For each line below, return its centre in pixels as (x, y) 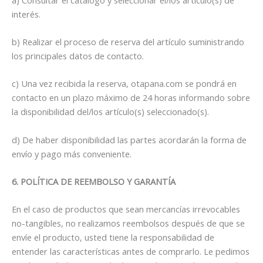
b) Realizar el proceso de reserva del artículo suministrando (128, 42)
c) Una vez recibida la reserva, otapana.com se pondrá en (124, 84)
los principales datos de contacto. (78, 56)
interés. (26, 14)
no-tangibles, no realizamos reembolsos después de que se (128, 223)
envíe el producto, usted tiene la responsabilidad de (113, 237)
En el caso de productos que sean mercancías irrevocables (126, 209)
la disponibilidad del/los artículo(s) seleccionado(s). (110, 112)
